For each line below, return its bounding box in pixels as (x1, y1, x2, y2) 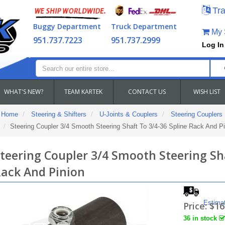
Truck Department (110, 22, 177, 31)
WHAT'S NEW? (4, 87, 43, 96)
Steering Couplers (170, 110, 222, 118)
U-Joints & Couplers (99, 110, 158, 118)
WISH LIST (193, 87, 220, 96)
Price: (183, 200, 210, 212)
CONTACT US (128, 87, 166, 96)
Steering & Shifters (31, 110, 86, 118)
